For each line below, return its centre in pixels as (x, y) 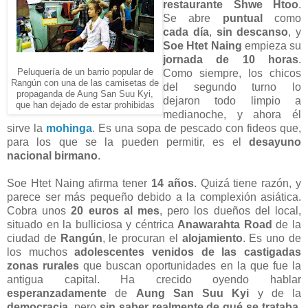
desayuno (275, 142)
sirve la (26, 128)
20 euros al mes (115, 210)
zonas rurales (43, 265)
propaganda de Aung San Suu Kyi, (85, 94)
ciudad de (34, 238)
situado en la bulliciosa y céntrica (92, 224)
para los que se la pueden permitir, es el (128, 142)
